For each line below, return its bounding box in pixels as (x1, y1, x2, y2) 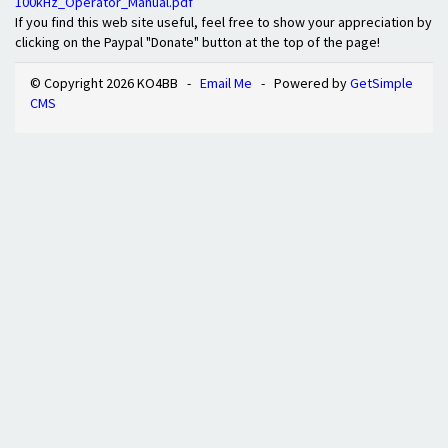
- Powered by (252, 74, 350, 92)
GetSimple (350, 74, 413, 92)
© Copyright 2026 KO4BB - (30, 74, 200, 92)
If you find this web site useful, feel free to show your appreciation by (15, 13, 432, 31)
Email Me (200, 74, 252, 92)
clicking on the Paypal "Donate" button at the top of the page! (15, 33, 380, 51)
